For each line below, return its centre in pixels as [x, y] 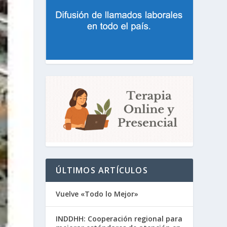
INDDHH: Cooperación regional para [119, 219]
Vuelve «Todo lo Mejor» [97, 194]
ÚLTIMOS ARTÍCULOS [102, 171]
